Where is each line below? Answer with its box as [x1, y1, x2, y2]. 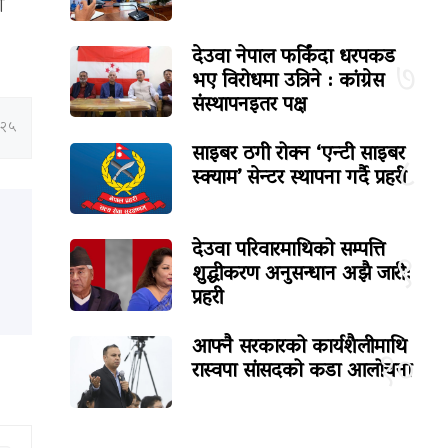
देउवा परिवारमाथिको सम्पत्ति [192, 232, 386, 271]
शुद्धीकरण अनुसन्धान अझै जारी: [192, 256, 412, 295]
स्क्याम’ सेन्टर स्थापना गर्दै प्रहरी [192, 160, 407, 199]
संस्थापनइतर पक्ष [192, 87, 308, 126]
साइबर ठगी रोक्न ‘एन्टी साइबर [192, 136, 406, 175]
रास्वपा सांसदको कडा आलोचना [192, 353, 413, 392]
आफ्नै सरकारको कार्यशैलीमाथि [192, 329, 408, 368]
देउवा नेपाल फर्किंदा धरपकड [192, 39, 396, 78]
